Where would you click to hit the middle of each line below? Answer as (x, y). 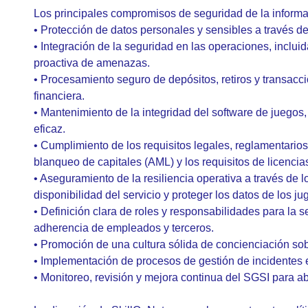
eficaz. (49, 129)
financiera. (59, 96)
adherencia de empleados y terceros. (124, 228)
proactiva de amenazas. (92, 63)
